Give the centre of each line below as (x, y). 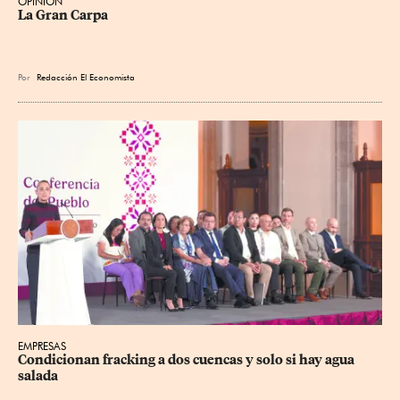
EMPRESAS (42, 346)
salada (38, 376)
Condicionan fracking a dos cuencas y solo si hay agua (187, 360)
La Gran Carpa (63, 15)
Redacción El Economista (86, 76)
